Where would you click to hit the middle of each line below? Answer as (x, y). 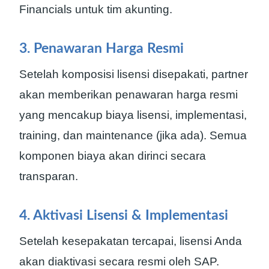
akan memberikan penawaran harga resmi (128, 94)
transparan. (49, 176)
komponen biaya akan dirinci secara (113, 156)
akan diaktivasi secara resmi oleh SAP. (119, 261)
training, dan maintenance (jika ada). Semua (133, 135)
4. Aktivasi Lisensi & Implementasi (124, 216)
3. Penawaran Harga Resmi (101, 49)
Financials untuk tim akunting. (96, 9)
